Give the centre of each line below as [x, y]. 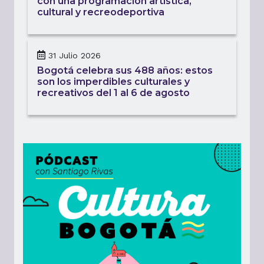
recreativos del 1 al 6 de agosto [113, 93]
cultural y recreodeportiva [101, 12]
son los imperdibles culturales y [113, 82]
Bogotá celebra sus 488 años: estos [125, 71]
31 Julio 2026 [75, 56]
